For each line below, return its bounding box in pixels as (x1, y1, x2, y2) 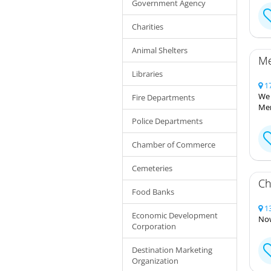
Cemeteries (132, 162, 172, 174)
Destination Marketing (132, 244, 212, 255)
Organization (132, 255, 178, 266)
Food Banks (132, 186, 174, 197)
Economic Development (132, 209, 218, 221)
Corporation (132, 220, 176, 232)
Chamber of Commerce (132, 139, 215, 150)
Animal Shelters (132, 44, 188, 56)
